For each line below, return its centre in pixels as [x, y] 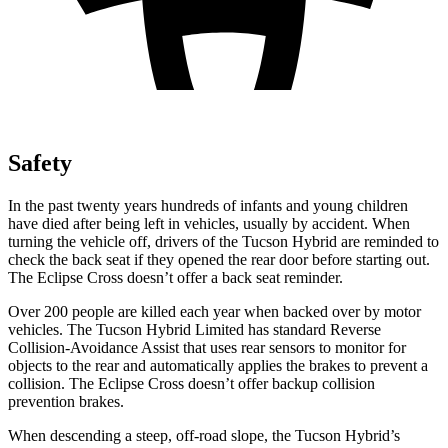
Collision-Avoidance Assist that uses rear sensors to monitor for [207, 347]
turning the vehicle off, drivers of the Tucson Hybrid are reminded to [223, 241]
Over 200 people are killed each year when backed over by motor [214, 311]
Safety [40, 162]
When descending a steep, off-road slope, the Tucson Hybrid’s [204, 435]
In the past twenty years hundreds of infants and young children [208, 205]
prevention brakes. [66, 401]
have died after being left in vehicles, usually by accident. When [209, 223]
